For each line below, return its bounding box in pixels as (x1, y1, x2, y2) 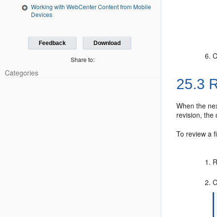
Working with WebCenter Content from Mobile (31, 2, 151, 11)
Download (93, 39, 121, 46)
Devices (31, 10, 52, 18)
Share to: (71, 55, 95, 64)
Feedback (39, 39, 66, 46)
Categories (5, 68, 38, 78)
